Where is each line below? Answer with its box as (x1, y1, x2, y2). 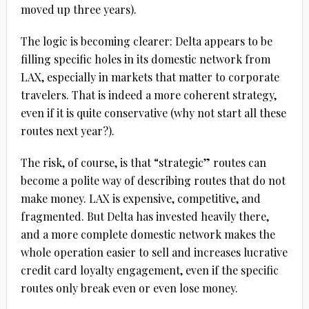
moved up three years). (20, 1, 137, 17)
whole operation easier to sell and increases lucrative (20, 244, 288, 259)
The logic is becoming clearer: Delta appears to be (20, 33, 272, 48)
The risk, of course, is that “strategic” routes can (20, 154, 266, 170)
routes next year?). (20, 123, 114, 138)
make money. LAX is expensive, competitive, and (20, 190, 261, 206)
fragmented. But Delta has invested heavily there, (20, 208, 269, 223)
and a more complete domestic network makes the (20, 226, 275, 241)
